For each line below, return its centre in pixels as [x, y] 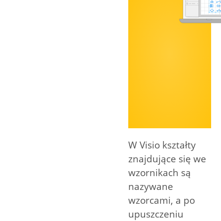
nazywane [151, 187]
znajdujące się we [167, 159]
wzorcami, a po [162, 201]
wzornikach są [160, 173]
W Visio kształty [162, 145]
